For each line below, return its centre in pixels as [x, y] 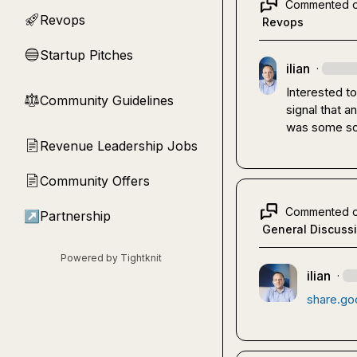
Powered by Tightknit [111, 258]
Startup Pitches [86, 55]
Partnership [75, 216]
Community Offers [95, 181]
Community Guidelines [107, 100]
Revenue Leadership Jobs [119, 146]
